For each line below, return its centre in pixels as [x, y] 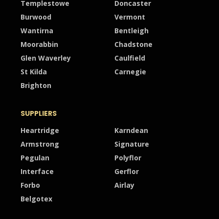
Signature [132, 144]
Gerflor [127, 171]
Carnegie [130, 71]
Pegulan [35, 157]
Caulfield [130, 58]
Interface [37, 171]
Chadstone [133, 44]
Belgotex [36, 198]
